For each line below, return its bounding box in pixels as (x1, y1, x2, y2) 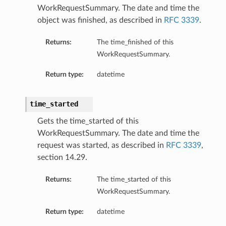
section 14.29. (37, 153, 87, 162)
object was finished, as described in (37, 16, 164, 25)
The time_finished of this (96, 38, 174, 46)
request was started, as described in (37, 141, 166, 150)
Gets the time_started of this (37, 117, 139, 126)
